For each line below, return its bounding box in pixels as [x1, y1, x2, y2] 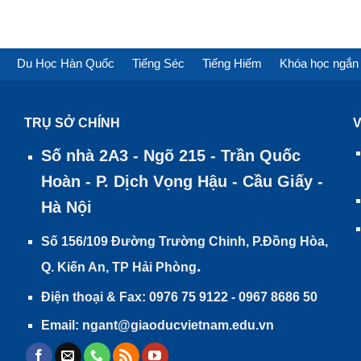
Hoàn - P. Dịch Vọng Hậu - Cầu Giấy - [40, 172, 323, 190]
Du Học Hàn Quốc [16, 56, 114, 70]
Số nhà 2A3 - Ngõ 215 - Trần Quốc [40, 146, 301, 164]
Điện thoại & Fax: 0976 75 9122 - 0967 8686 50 [40, 290, 317, 305]
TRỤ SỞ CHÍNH [24, 115, 121, 130]
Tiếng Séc [131, 56, 185, 70]
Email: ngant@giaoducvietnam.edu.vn [40, 317, 274, 332]
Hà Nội [40, 197, 92, 216]
